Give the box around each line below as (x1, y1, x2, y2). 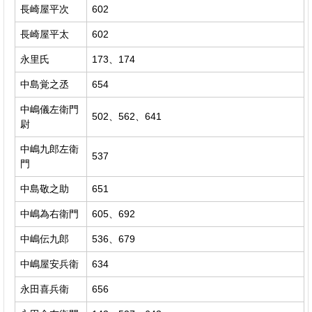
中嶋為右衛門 (20, 208, 79, 219)
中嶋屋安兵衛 (20, 258, 79, 270)
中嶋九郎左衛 (20, 143, 79, 155)
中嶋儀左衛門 (20, 103, 79, 115)
